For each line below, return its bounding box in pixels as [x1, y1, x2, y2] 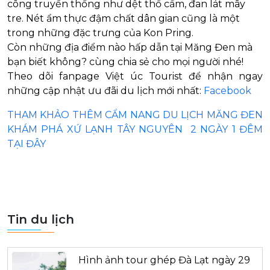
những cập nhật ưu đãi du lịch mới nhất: [7, 84, 204, 96]
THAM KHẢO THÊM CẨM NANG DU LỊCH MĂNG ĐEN [7, 108, 263, 121]
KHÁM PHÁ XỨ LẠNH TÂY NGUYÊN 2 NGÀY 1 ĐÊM [7, 123, 263, 135]
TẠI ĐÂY [7, 137, 46, 149]
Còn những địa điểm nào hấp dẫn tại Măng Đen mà [7, 41, 253, 53]
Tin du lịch [7, 212, 74, 227]
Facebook [204, 84, 251, 96]
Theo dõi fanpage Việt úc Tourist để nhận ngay [7, 70, 263, 82]
